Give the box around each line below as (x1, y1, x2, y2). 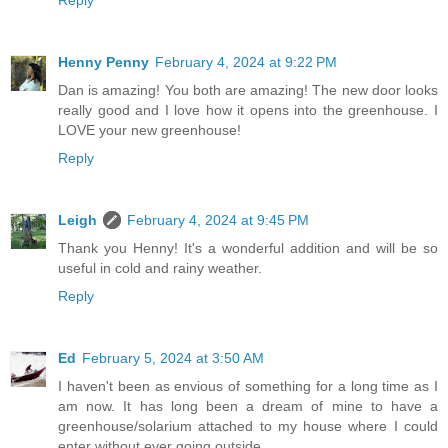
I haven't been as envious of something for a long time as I (58, 378, 438, 394)
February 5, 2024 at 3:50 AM (82, 350, 264, 366)
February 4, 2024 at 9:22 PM (155, 54, 337, 71)
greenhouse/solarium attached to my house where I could (58, 418, 438, 434)
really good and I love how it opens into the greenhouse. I (58, 102, 438, 119)
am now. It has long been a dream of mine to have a (58, 398, 438, 414)
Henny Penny (58, 54, 149, 71)
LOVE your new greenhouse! (58, 122, 241, 139)
